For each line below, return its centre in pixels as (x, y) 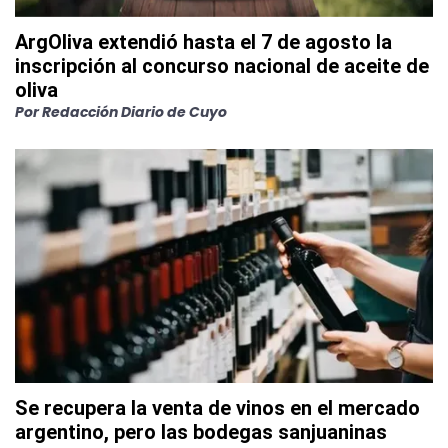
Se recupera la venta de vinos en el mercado (217, 408)
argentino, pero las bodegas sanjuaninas (201, 432)
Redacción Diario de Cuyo (134, 112)
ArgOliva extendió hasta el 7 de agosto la (203, 42)
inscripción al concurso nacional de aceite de (222, 66)
